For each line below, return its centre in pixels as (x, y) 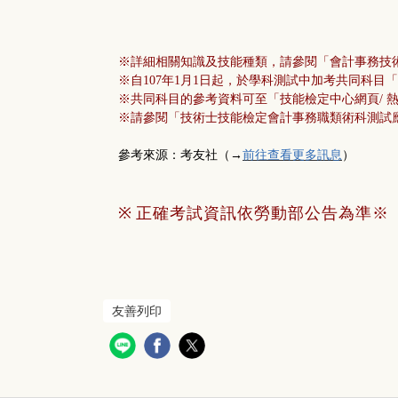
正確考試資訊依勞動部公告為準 (254, 214)
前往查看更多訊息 (292, 155)
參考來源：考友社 (168, 155)
